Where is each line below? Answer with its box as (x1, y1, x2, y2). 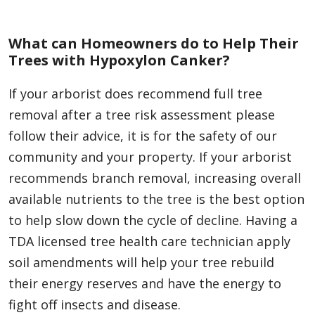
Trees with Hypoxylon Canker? (8, 51, 230, 70)
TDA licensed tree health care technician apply (8, 233, 290, 250)
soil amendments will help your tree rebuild (8, 254, 274, 271)
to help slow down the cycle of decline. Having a (8, 212, 297, 229)
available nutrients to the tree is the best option (8, 191, 304, 208)
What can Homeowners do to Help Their (8, 34, 299, 53)
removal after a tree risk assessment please (8, 106, 275, 124)
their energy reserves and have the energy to (8, 275, 281, 292)
